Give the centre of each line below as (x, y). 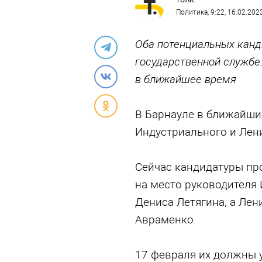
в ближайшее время (185, 79)
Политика (192, 12)
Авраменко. (166, 220)
